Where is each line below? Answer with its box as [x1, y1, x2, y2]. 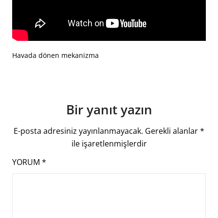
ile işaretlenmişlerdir [71, 138, 147, 149]
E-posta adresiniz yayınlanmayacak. [14, 125, 143, 136]
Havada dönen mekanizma [12, 50, 99, 60]
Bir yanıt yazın [66, 100, 152, 118]
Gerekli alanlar [145, 125, 200, 136]
